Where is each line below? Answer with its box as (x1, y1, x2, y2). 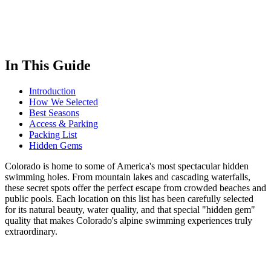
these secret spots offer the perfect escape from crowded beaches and (5, 182, 266, 193)
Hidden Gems (29, 140, 82, 151)
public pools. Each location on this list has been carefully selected (5, 193, 253, 204)
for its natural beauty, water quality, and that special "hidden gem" (5, 204, 255, 215)
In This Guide (5, 57, 91, 73)
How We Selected (29, 96, 98, 107)
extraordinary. (5, 226, 57, 237)
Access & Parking (29, 118, 98, 129)
